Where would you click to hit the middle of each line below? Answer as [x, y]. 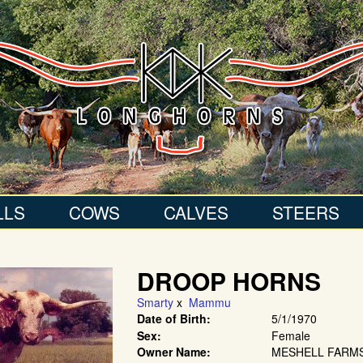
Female [290, 335]
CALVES [196, 212]
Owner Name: [174, 352]
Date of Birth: [174, 318]
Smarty [155, 302]
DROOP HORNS [229, 281]
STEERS [305, 212]
